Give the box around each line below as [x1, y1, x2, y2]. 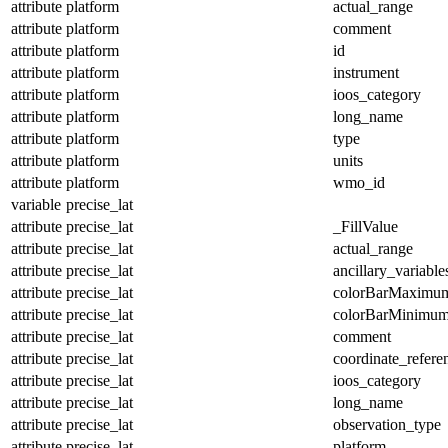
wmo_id [333, 173, 385, 191]
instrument [333, 63, 399, 81]
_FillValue [333, 217, 398, 235]
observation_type [333, 415, 441, 433]
